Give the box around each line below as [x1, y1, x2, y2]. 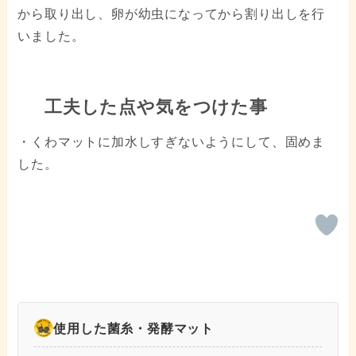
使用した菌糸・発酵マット [53, 321, 215, 335]
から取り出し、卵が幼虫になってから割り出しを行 [17, 7, 325, 21]
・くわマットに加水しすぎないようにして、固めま [17, 135, 325, 149]
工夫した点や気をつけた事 [39, 98, 268, 118]
